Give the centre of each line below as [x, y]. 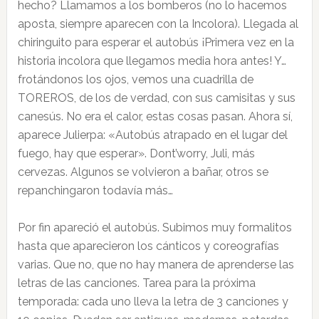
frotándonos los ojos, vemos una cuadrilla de [135, 79]
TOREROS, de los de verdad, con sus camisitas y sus [156, 98]
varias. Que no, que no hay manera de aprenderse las [156, 265]
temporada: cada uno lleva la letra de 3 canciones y [153, 302]
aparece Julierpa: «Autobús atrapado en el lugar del [152, 135]
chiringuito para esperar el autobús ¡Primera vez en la [156, 42]
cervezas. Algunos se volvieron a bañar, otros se [143, 172]
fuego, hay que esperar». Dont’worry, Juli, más [136, 153]
